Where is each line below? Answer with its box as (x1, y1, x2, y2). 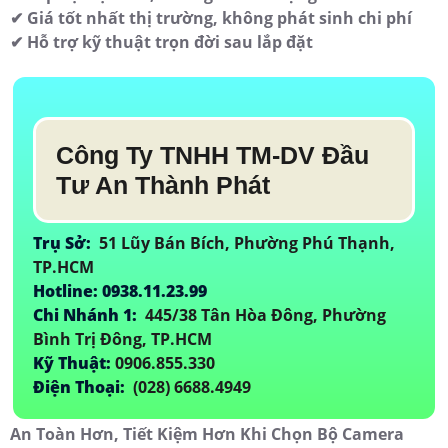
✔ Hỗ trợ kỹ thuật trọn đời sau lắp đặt (10, 31, 313, 54)
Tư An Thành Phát (56, 171, 277, 200)
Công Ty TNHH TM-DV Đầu (56, 141, 369, 170)
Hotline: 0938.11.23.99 (33, 280, 211, 303)
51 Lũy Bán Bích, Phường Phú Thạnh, (95, 232, 395, 255)
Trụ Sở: (33, 232, 95, 255)
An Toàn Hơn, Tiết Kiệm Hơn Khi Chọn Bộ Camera (10, 423, 404, 446)
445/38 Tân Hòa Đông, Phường (141, 304, 386, 327)
